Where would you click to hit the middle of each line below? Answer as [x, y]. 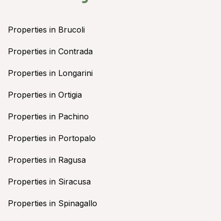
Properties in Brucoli [46, 29]
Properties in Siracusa [49, 181]
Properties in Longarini [50, 73]
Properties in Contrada [50, 51]
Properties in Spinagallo [53, 203]
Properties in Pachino [48, 116]
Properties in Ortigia [45, 94]
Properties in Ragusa [47, 160]
